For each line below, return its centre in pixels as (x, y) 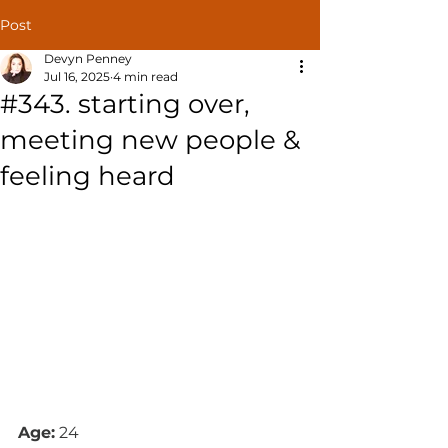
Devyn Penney (88, 58)
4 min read (145, 76)
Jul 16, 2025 (77, 76)
